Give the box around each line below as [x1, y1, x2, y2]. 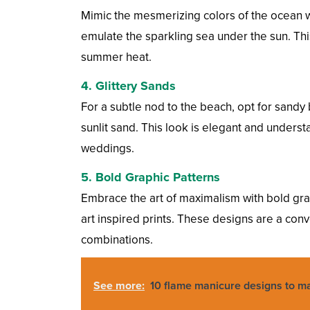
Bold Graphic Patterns [95, 170, 220, 185]
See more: [93, 279, 145, 293]
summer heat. [81, 50, 152, 65]
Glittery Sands [95, 78, 176, 94]
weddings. [81, 141, 134, 156]
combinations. [81, 232, 153, 248]
